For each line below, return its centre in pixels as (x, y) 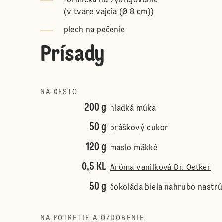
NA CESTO (59, 92)
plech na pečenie (94, 30)
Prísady (72, 55)
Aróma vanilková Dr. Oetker (160, 168)
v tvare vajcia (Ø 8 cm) (109, 12)
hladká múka (133, 109)
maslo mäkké (134, 148)
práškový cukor (139, 128)
